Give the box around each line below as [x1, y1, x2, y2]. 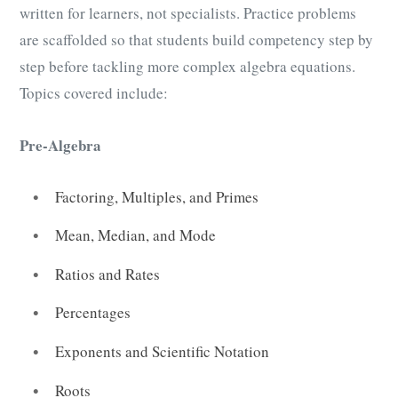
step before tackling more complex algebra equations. [20, 56, 355, 77]
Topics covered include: [20, 83, 168, 104]
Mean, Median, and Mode [55, 225, 216, 246]
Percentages [55, 302, 131, 323]
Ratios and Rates [55, 263, 160, 284]
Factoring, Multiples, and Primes [55, 186, 259, 207]
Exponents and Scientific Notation [55, 340, 269, 362]
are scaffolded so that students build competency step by [20, 29, 373, 51]
